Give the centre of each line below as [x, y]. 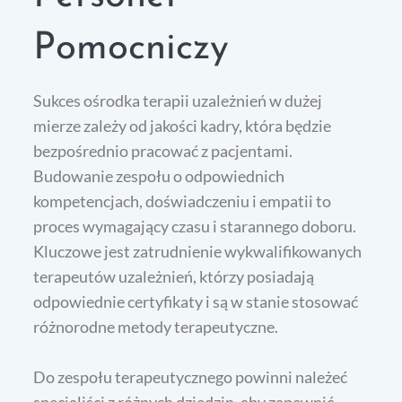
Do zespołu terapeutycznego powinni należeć [191, 376]
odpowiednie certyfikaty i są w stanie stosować [196, 301]
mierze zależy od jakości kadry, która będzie [183, 125]
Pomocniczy [131, 48]
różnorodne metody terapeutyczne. [156, 326]
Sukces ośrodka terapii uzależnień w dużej [178, 100]
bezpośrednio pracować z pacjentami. [163, 150]
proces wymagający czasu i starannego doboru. [195, 226]
